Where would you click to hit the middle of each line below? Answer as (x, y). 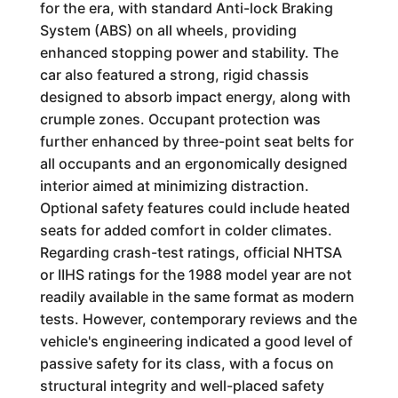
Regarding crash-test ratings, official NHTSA (191, 252)
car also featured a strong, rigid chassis (174, 75)
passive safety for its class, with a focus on (187, 363)
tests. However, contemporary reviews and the (198, 319)
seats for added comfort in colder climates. (186, 230)
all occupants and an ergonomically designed (193, 163)
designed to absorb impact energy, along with (195, 97)
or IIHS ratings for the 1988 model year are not (195, 275)
